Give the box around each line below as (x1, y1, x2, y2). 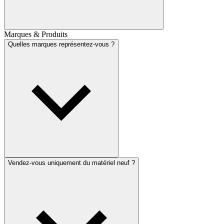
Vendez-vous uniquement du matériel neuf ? (8, 158, 135, 166)
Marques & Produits (4, 29, 67, 38)
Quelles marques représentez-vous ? (8, 40, 114, 48)
